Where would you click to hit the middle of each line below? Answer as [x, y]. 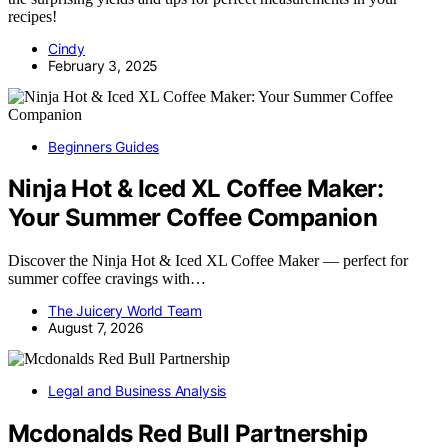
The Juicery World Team [125, 311]
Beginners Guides [104, 146]
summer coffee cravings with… [107, 279]
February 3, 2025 [103, 65]
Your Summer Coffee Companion [193, 218]
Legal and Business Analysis [137, 391]
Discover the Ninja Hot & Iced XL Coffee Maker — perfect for [208, 261]
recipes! [32, 16]
